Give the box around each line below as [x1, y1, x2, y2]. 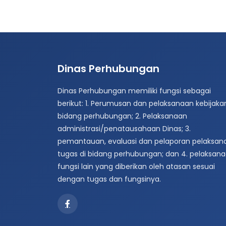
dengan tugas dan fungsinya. [58, 174, 161, 184]
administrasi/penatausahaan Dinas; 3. [58, 124, 191, 134]
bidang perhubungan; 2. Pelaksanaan [58, 111, 187, 121]
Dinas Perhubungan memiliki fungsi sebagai [58, 86, 211, 96]
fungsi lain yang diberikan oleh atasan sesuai [58, 161, 215, 172]
